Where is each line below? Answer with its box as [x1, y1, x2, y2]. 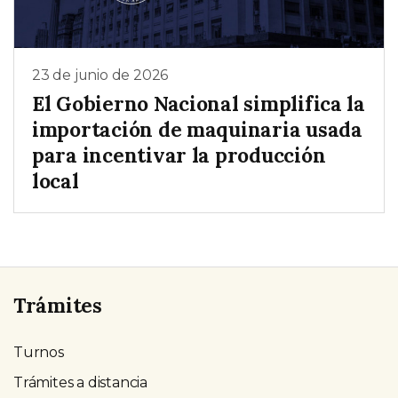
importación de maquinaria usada [32, 115, 362, 142]
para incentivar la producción [32, 141, 326, 168]
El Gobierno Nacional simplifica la [32, 90, 365, 116]
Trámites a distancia [13, 373, 147, 391]
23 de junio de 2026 [32, 67, 169, 84]
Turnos [13, 343, 64, 361]
